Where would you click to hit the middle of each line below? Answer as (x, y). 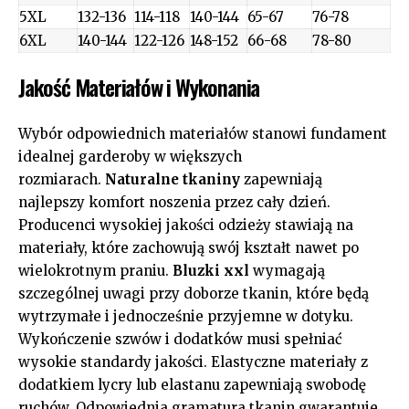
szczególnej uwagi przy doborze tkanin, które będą (194, 293)
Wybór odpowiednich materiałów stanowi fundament (203, 133)
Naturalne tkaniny (173, 179)
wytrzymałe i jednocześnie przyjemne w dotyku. (186, 316)
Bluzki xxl (211, 270)
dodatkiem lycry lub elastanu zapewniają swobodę (192, 384)
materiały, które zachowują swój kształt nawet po (189, 247)
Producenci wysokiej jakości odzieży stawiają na (186, 225)
